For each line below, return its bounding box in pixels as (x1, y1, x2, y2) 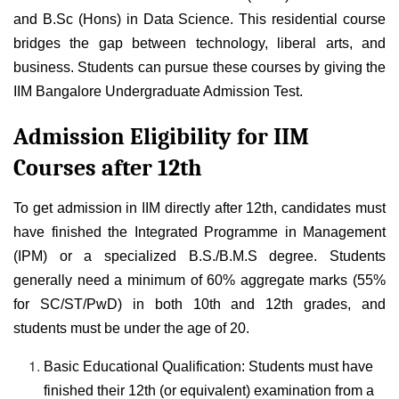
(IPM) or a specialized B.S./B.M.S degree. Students (13, 248, 386, 265)
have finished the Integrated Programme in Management (13, 224, 386, 240)
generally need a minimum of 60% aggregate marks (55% (13, 273, 386, 289)
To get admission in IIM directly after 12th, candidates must (13, 200, 386, 216)
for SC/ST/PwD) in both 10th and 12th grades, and (13, 297, 386, 313)
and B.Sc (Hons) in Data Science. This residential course (13, 11, 386, 27)
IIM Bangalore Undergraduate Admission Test (13, 83, 299, 99)
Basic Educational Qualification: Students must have (44, 359, 374, 375)
